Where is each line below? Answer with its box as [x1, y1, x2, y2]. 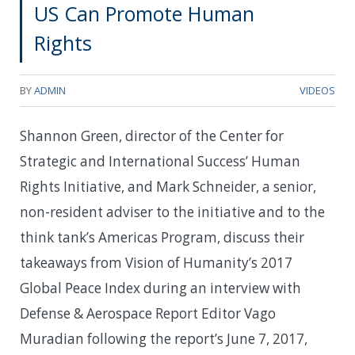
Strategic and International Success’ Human [20, 151, 300, 170]
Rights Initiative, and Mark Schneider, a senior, [20, 177, 316, 196]
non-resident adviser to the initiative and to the [20, 202, 325, 221]
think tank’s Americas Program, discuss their [20, 227, 304, 246]
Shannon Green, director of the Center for [20, 126, 284, 145]
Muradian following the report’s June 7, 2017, [20, 329, 307, 348]
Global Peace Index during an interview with [20, 278, 301, 297]
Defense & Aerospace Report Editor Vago [20, 303, 276, 323]
